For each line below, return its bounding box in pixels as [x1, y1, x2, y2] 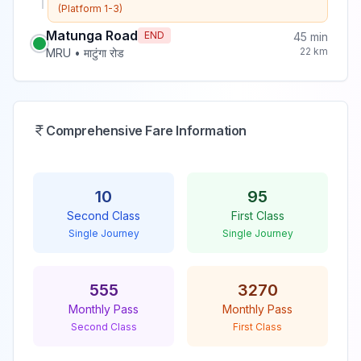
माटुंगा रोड [84, 46, 124, 60]
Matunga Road [46, 27, 138, 44]
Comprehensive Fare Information [46, 122, 247, 139]
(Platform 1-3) [58, 2, 122, 15]
